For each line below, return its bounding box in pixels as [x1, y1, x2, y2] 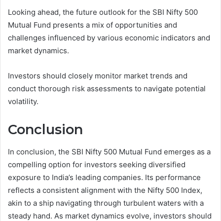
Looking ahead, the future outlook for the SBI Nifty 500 [8, 7, 198, 17]
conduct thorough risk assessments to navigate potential [8, 84, 206, 94]
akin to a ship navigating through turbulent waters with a [8, 198, 204, 208]
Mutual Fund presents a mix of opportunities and [8, 20, 177, 30]
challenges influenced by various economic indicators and [8, 33, 210, 43]
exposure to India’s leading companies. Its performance [8, 172, 201, 182]
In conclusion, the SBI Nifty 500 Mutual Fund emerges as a [8, 147, 211, 156]
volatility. [8, 97, 38, 107]
